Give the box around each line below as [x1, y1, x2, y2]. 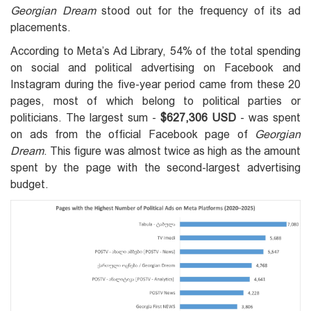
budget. [10, 178, 49, 190]
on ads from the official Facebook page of [10, 128, 255, 140]
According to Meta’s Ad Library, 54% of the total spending [10, 44, 301, 57]
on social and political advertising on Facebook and [10, 61, 301, 74]
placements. [10, 21, 71, 33]
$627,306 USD [160, 111, 236, 124]
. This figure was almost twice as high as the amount [44, 144, 301, 157]
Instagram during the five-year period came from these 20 [10, 78, 301, 90]
